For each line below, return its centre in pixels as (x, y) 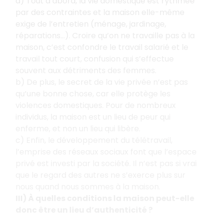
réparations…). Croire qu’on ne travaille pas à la (105, 35)
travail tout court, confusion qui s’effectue (95, 59)
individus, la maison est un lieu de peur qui (93, 117)
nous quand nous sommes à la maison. (88, 186)
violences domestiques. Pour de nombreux (96, 105)
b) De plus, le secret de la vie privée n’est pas (102, 82)
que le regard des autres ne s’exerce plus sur (101, 175)
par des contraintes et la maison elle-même (100, 12)
